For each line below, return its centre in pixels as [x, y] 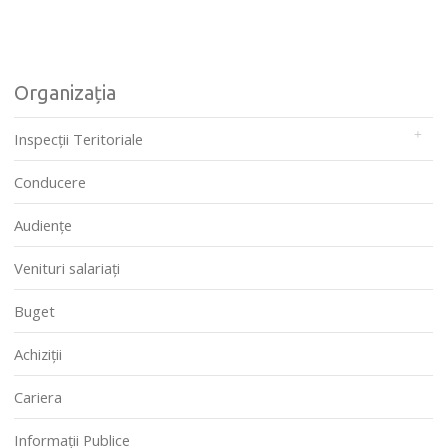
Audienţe [43, 225]
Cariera [38, 397]
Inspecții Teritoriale [78, 139]
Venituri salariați [67, 268]
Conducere [50, 182]
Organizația [65, 93]
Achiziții [38, 354]
